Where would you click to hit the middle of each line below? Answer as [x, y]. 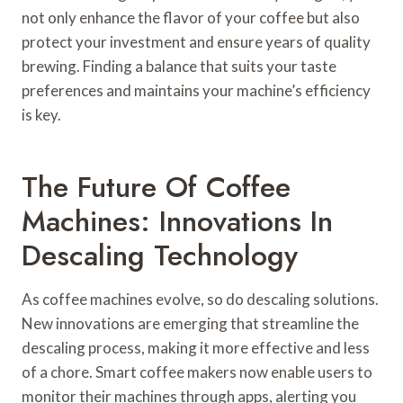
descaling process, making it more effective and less [196, 348]
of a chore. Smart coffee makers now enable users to [197, 372]
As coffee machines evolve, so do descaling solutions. [200, 300]
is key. [41, 115]
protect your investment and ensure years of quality [196, 42]
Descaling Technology [160, 256]
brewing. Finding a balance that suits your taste [179, 67]
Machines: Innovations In [177, 222]
